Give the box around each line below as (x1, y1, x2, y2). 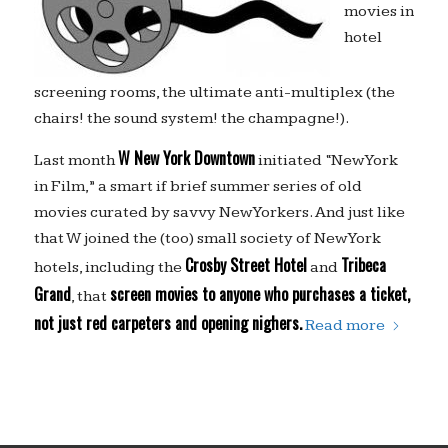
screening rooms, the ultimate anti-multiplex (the (33, 82, 395, 102)
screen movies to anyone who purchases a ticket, (109, 282, 410, 307)
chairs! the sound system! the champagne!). (33, 108, 349, 128)
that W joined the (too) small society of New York (33, 229, 381, 249)
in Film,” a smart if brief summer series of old (33, 177, 362, 197)
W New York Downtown (117, 146, 255, 171)
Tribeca (340, 253, 386, 278)
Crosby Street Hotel (184, 253, 307, 278)
